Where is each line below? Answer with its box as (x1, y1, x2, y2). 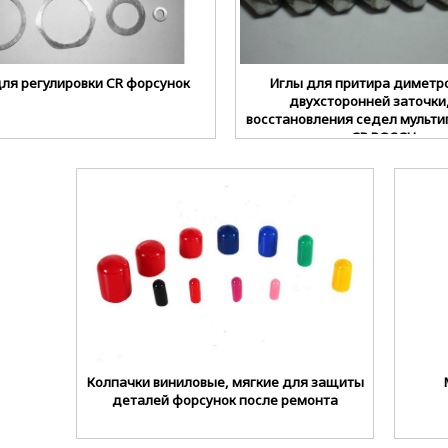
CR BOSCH (351, 127, 417, 146)
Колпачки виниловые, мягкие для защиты (86, 373, 364, 392)
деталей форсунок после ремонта (112, 391, 339, 410)
